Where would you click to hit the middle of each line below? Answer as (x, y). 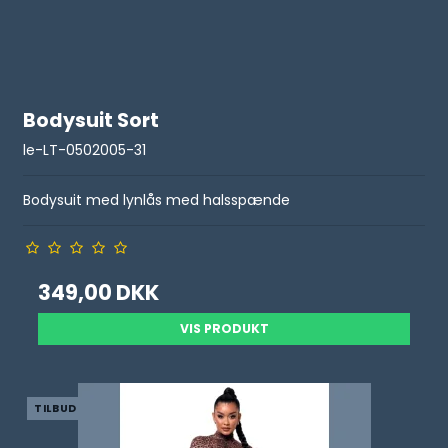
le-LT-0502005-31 (85, 150)
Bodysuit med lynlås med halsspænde (159, 200)
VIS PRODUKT (224, 328)
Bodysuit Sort (91, 121)
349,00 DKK (99, 292)
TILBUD (55, 408)
